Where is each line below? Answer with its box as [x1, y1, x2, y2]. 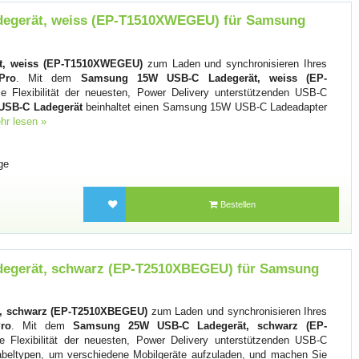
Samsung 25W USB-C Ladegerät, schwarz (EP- [73, 319, 328, 332]
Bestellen [218, 200, 256, 210]
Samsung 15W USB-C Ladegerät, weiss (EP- [80, 71, 328, 84]
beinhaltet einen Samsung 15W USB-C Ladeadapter [82, 100, 328, 113]
